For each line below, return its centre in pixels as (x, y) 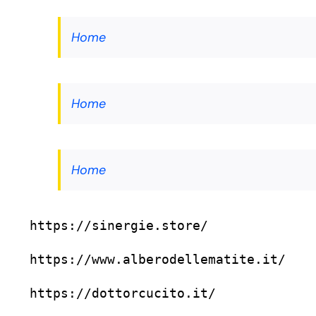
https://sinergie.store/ (119, 226)
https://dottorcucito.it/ (123, 293)
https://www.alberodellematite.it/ (158, 260)
